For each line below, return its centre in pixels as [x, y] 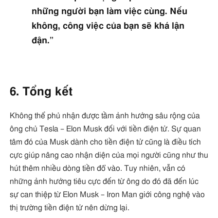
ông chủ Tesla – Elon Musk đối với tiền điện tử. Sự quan [105, 129]
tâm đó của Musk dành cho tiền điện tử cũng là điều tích [105, 142]
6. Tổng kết [41, 92]
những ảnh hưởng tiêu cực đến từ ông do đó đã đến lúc [104, 182]
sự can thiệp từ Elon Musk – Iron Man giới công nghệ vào [107, 195]
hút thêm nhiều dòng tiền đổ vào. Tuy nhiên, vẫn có [98, 169]
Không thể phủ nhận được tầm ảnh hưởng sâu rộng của [105, 116]
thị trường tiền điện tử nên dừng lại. [70, 208]
